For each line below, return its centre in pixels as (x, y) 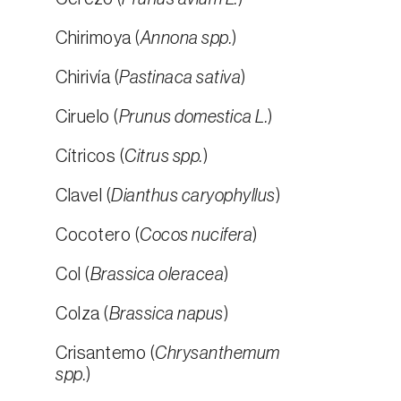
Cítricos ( (90, 157)
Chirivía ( (87, 78)
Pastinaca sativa (180, 78)
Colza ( (82, 314)
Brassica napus (166, 314)
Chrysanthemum (218, 354)
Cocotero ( (98, 235)
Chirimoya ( (98, 38)
